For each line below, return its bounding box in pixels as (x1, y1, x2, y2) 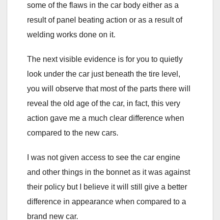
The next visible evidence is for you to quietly (27, 55, 183, 63)
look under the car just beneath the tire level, (27, 69, 180, 78)
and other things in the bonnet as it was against (27, 167, 190, 176)
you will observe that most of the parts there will (27, 84, 191, 93)
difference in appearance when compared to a (27, 197, 186, 206)
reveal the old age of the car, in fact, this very (27, 99, 180, 108)
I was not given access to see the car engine (27, 153, 180, 162)
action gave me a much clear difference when (27, 113, 184, 122)
